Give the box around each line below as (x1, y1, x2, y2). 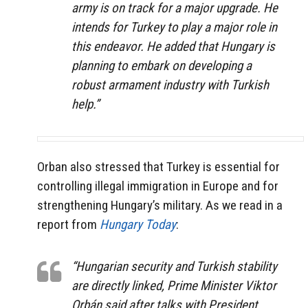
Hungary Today (100, 217, 176, 233)
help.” (71, 96, 102, 112)
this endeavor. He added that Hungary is (71, 38, 275, 54)
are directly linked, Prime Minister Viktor (71, 277, 276, 294)
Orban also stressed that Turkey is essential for (37, 159, 280, 175)
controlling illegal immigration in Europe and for (37, 178, 278, 195)
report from (37, 217, 97, 233)
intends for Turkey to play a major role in (71, 19, 277, 35)
